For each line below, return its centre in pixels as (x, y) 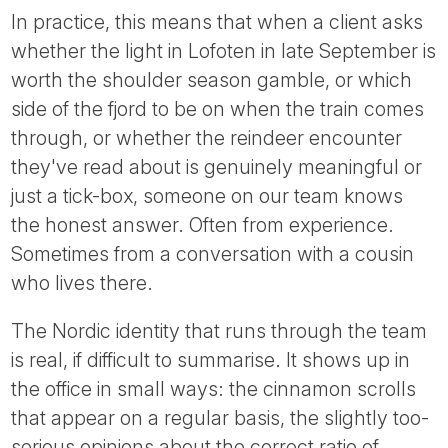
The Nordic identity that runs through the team (219, 331)
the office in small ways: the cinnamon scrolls (214, 389)
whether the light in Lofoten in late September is (224, 50)
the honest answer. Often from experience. (203, 224)
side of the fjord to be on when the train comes (218, 108)
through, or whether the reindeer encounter (207, 137)
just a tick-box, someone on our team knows (207, 195)
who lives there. (82, 282)
